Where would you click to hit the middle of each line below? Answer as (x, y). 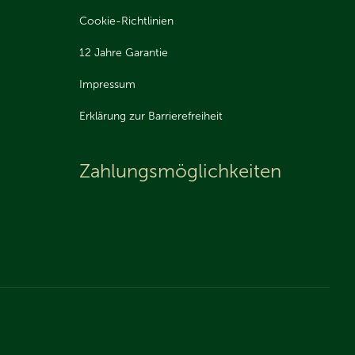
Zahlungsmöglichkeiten (180, 171)
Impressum (107, 84)
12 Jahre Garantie (124, 52)
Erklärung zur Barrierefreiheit (151, 116)
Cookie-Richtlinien (126, 21)
